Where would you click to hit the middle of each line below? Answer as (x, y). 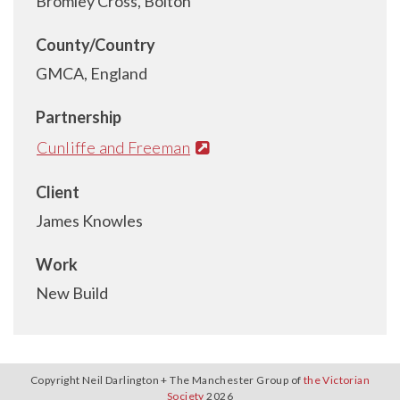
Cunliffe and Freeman (113, 147)
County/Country (96, 45)
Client (58, 192)
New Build (72, 292)
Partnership (79, 117)
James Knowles (89, 220)
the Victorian (336, 380)
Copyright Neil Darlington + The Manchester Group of (167, 380)
